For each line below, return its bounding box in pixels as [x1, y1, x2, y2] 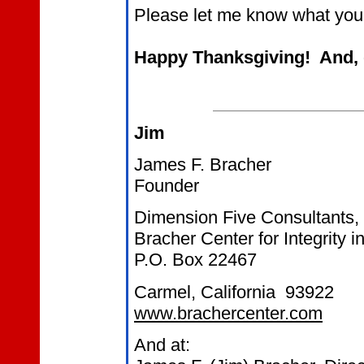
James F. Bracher [134, 154, 281, 175]
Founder [134, 175, 199, 196]
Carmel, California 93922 [134, 281, 339, 302]
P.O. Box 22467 [134, 249, 257, 271]
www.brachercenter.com [134, 302, 323, 323]
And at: [134, 334, 195, 355]
